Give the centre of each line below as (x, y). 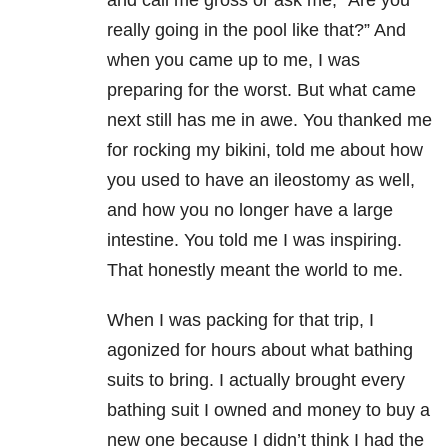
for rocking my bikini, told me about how (264, 150)
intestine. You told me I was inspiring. (254, 240)
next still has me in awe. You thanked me (269, 120)
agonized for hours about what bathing (259, 350)
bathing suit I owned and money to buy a (268, 410)
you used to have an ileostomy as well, (260, 180)
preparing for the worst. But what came (261, 90)
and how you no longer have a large (249, 210)
